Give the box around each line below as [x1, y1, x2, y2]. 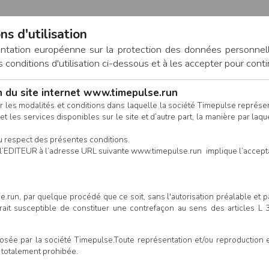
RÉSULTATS [75, 131, 126, 143]
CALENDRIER [7, 131, 63, 143]
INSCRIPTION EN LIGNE [138, 131, 239, 143]
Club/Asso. [138, 246, 186, 259]
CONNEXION [155, 86, 218, 100]
